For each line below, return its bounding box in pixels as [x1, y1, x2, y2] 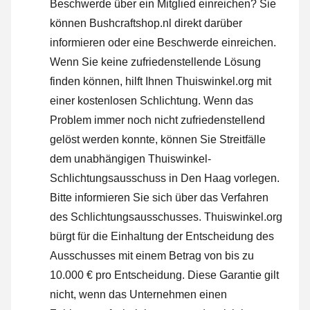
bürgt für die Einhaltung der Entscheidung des [50, 230, 274, 243]
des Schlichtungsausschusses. [50, 211, 201, 224]
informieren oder [50, 37, 133, 49]
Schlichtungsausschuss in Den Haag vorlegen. [50, 172, 280, 185]
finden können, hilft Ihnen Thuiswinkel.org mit [50, 75, 271, 88]
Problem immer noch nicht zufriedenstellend [50, 114, 265, 127]
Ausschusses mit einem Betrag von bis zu [50, 250, 254, 262]
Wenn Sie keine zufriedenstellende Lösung [50, 56, 261, 69]
